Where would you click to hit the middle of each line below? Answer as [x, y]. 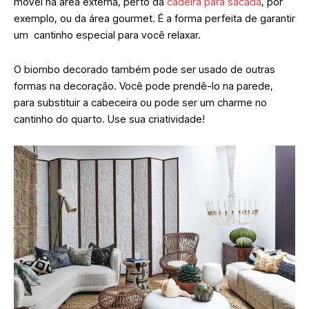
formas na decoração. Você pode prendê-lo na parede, [143, 86]
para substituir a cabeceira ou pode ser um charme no [140, 103]
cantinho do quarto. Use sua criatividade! [111, 119]
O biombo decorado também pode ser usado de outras [144, 70]
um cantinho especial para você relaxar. [109, 35]
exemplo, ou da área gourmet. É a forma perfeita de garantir [154, 19]
